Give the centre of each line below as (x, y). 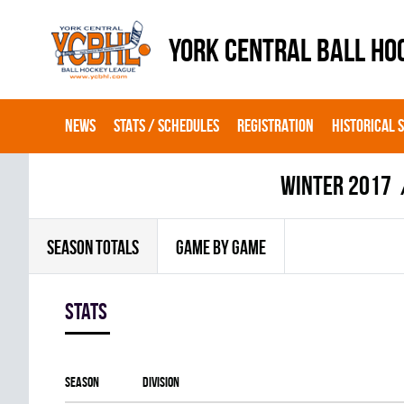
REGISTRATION (275, 125)
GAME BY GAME (221, 247)
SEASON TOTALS (93, 247)
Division (161, 382)
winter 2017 (336, 185)
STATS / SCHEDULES (166, 125)
